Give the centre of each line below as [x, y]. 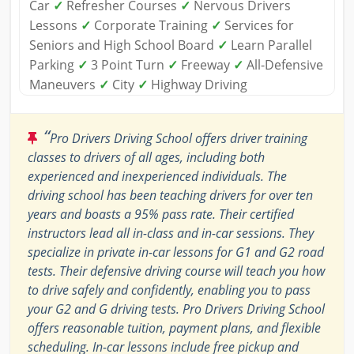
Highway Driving [198, 85]
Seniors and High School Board [123, 45]
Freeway [205, 65]
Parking [53, 65]
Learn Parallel [270, 45]
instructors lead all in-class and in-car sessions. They [171, 233]
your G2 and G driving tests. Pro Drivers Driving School [176, 309]
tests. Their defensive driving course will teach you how [176, 271]
